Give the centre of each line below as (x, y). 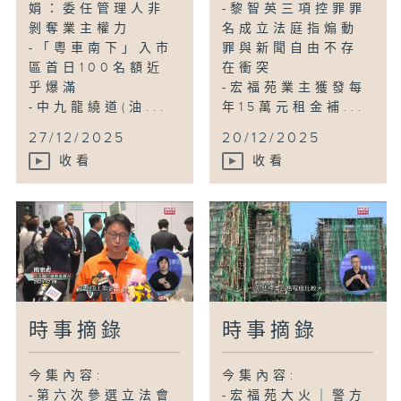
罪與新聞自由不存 (290, 49)
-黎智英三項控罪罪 (294, 9)
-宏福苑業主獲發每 (294, 88)
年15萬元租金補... (294, 108)
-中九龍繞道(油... (98, 108)
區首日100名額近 (97, 68)
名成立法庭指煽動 (290, 29)
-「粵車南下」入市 (101, 49)
